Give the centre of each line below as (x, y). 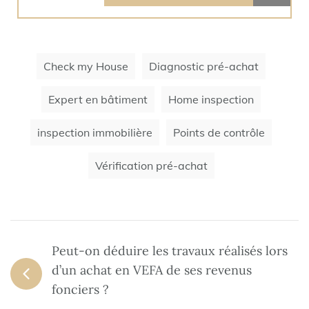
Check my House (86, 66)
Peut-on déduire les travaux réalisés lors (170, 250)
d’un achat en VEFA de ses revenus (152, 270)
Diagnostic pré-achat (204, 66)
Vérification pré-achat (151, 165)
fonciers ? (80, 289)
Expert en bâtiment (98, 99)
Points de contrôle (219, 132)
